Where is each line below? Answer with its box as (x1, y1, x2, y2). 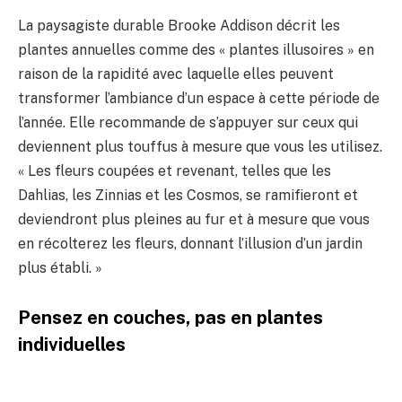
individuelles (18, 334, 126, 356)
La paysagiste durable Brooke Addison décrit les (18, 16, 340, 34)
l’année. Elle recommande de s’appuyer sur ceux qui (18, 113, 358, 131)
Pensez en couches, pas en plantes (18, 307, 323, 329)
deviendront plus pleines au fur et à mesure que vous (18, 210, 370, 228)
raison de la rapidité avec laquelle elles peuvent (18, 65, 334, 83)
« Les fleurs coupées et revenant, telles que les (18, 162, 331, 179)
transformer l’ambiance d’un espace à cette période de (18, 89, 380, 107)
